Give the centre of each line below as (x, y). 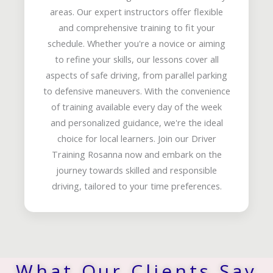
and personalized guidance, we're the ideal (136, 123)
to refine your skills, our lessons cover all (136, 59)
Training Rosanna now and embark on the (136, 154)
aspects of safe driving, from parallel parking (136, 75)
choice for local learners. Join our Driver (136, 139)
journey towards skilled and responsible (136, 170)
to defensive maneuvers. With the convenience (136, 91)
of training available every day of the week (136, 107)
